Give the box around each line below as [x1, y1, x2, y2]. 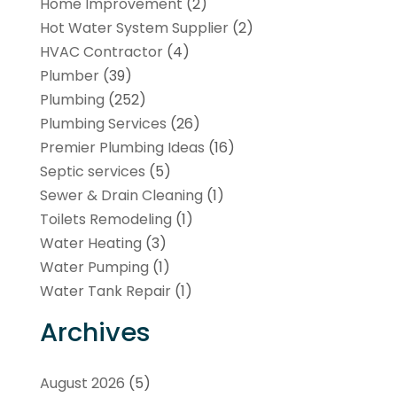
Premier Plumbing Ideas [39, 136, 205, 158]
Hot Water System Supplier [39, 17, 229, 38]
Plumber [39, 65, 99, 86]
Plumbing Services [39, 113, 167, 134]
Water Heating [39, 232, 142, 253]
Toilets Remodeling [39, 208, 172, 230]
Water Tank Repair [39, 280, 171, 301]
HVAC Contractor [39, 41, 163, 62]
